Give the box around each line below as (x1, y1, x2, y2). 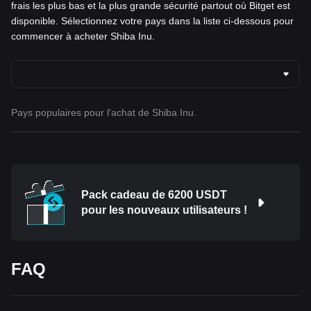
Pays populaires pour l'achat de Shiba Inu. (11, 107, 196, 119)
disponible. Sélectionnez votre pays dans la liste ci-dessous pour (11, 15, 294, 27)
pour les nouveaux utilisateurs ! (81, 204, 247, 217)
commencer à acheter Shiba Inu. (11, 31, 155, 42)
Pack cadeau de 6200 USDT (81, 189, 227, 201)
